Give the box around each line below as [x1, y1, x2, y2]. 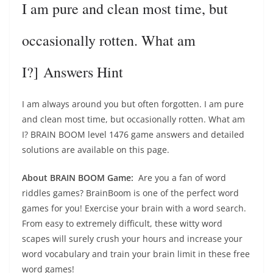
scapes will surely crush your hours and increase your [22, 233, 243, 244]
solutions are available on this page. [22, 144, 169, 155]
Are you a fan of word [138, 172, 226, 183]
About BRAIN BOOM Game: [22, 172, 138, 183]
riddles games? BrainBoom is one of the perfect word [22, 187, 239, 199]
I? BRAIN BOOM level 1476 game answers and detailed [22, 129, 244, 140]
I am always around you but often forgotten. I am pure [22, 98, 244, 110]
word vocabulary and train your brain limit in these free [22, 248, 250, 260]
